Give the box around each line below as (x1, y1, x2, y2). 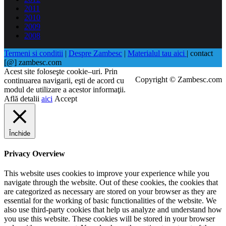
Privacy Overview (4, 149, 65, 158)
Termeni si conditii (4, 48, 63, 58)
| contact (187, 48, 213, 58)
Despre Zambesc (69, 48, 122, 58)
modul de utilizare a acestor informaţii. (4, 85, 126, 94)
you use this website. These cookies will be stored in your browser (4, 214, 215, 223)
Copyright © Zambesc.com (135, 75, 222, 84)
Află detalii (4, 94, 41, 103)
